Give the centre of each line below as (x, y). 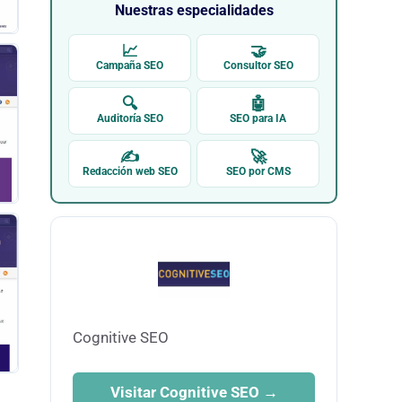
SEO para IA (258, 118)
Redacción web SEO (130, 171)
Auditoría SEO (130, 118)
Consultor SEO (258, 65)
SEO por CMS (258, 171)
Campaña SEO (130, 65)
